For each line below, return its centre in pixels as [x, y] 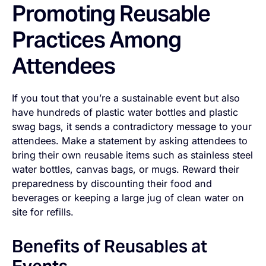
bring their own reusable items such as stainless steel [133, 155]
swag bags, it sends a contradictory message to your [132, 127]
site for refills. [45, 212]
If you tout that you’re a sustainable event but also [126, 98]
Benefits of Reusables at [110, 246]
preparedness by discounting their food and [112, 184]
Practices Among [96, 39]
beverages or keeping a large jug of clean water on [128, 198]
